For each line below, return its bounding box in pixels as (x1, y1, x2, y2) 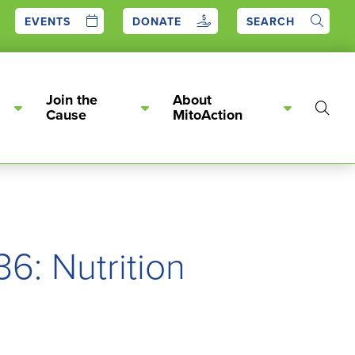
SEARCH (246, 13, 295, 29)
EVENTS (25, 13, 71, 29)
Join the (45, 90, 97, 110)
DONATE (132, 13, 181, 29)
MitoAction (172, 105, 242, 125)
